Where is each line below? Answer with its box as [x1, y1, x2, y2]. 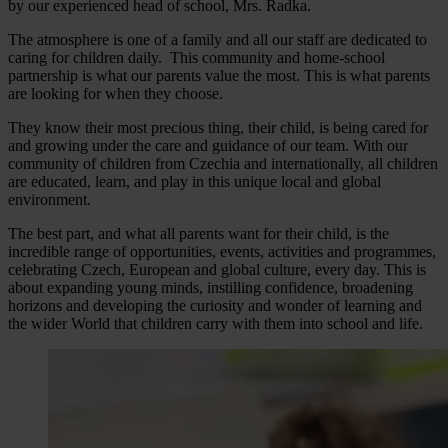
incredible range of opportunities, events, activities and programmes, [8, 242, 436, 260]
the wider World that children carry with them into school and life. [8, 314, 427, 332]
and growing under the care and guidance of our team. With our [8, 136, 408, 154]
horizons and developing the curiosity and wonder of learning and [8, 296, 422, 314]
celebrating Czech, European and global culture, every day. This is [8, 260, 426, 278]
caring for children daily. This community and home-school [8, 48, 385, 66]
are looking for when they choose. [8, 84, 227, 102]
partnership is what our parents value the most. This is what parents [8, 66, 430, 84]
